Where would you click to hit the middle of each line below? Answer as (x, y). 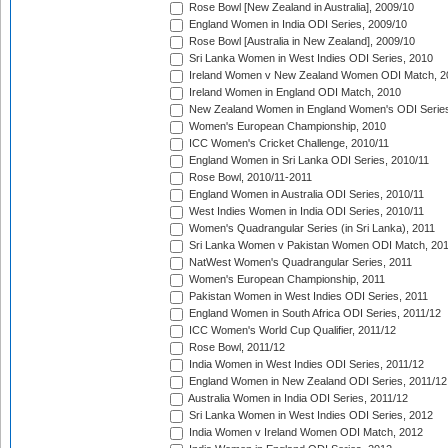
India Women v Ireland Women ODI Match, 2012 (304, 432)
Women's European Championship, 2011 (285, 279)
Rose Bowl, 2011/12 (235, 347)
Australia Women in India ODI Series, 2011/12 (297, 398)
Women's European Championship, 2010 (286, 126)
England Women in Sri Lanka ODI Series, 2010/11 (307, 160)
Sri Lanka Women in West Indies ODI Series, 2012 (309, 415)
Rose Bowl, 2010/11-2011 (249, 177)
